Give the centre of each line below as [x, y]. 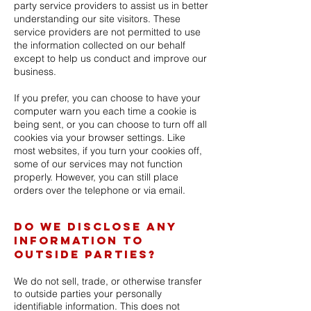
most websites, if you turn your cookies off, [108, 151]
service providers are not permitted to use [107, 32]
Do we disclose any [95, 226]
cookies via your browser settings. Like [100, 137]
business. [35, 72]
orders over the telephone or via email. [100, 190]
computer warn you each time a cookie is [105, 111]
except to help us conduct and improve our [110, 58]
